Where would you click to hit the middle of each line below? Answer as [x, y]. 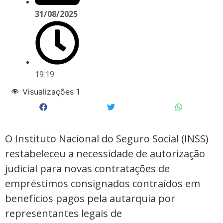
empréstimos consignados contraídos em [103, 184]
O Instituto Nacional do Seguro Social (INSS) [107, 139]
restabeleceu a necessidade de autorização [105, 154]
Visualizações [48, 91]
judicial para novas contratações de [87, 169]
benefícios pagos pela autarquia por [90, 199]
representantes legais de [63, 214]
